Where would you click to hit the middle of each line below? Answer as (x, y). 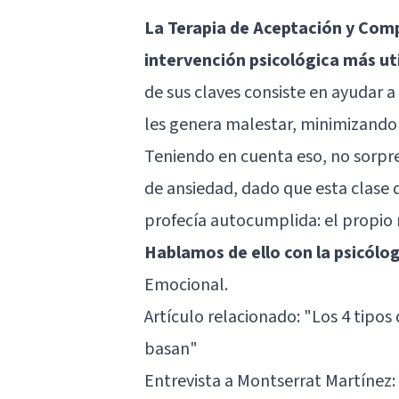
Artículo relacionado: (224, 317)
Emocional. (186, 285)
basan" (171, 349)
